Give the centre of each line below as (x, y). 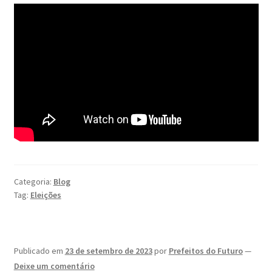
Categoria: (33, 182)
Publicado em (39, 250)
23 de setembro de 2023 (108, 250)
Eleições (46, 195)
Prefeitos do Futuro (206, 250)
